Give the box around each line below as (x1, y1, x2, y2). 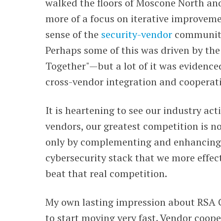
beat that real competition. (45, 167, 168, 180)
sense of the (45, 28, 102, 41)
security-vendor (101, 28, 173, 41)
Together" (45, 59, 90, 73)
